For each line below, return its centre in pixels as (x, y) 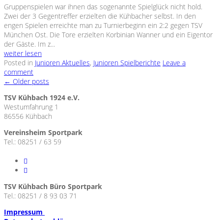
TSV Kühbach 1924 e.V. (42, 98)
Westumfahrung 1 (31, 107)
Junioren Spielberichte (127, 63)
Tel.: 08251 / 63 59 (33, 142)
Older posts (30, 82)
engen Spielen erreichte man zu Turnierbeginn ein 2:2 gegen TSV (103, 26)
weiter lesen (23, 54)
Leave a (174, 63)
